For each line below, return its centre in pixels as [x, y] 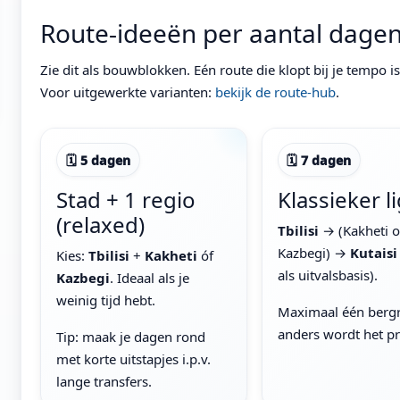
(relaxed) [101, 224]
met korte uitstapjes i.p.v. [134, 358]
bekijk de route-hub [276, 92]
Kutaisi [373, 252]
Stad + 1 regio [126, 199]
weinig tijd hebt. [106, 300]
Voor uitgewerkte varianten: [128, 92]
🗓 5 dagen [99, 160]
